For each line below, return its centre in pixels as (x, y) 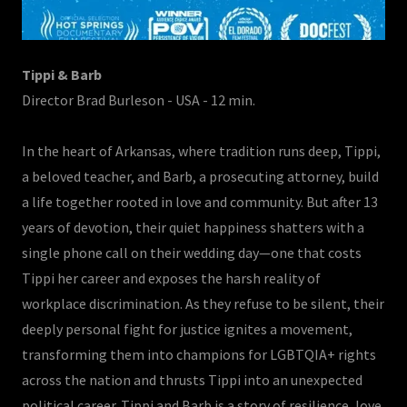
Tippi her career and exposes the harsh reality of (171, 278)
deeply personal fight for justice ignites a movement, (187, 329)
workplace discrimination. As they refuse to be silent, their (203, 303)
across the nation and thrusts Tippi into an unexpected (192, 380)
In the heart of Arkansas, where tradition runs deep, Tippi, (201, 151)
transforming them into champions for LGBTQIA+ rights (199, 354)
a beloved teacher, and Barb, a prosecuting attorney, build (200, 176)
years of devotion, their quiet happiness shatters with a (193, 227)
